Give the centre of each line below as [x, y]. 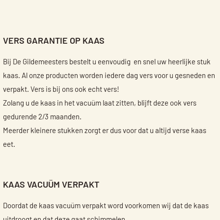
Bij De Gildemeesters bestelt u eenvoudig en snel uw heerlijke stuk [107, 62]
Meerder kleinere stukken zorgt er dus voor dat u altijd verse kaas [104, 131]
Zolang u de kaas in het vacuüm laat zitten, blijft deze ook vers [99, 103]
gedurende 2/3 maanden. [42, 117]
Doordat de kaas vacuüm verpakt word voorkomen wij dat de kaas [106, 206]
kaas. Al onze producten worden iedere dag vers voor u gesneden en [109, 76]
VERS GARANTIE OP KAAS [54, 41]
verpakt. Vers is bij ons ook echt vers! [61, 90]
